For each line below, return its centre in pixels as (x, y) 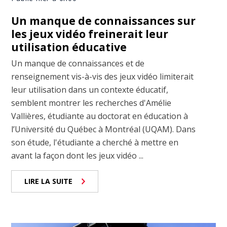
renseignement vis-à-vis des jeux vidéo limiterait (103, 76)
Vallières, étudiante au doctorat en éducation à (100, 116)
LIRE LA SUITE (49, 181)
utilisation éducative (69, 47)
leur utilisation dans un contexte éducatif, (90, 89)
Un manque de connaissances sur (104, 21)
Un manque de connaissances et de (78, 63)
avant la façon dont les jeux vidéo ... (78, 155)
